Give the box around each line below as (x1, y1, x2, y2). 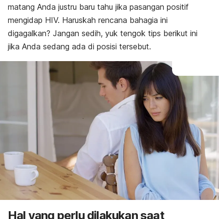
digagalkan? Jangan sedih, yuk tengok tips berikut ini (8, 28, 197, 38)
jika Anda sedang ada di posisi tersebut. (8, 42, 151, 51)
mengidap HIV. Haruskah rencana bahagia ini (8, 15, 168, 25)
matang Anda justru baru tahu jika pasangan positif (8, 2, 189, 12)
